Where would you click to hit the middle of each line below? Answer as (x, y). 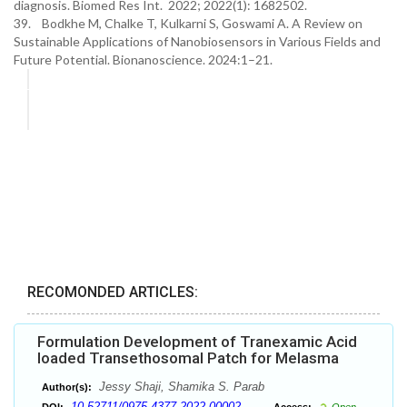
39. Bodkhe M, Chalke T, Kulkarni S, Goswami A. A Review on (188, 23)
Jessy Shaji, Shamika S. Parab (180, 387)
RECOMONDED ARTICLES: (113, 293)
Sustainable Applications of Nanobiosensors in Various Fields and (197, 41)
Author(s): (67, 387)
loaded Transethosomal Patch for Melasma (188, 358)
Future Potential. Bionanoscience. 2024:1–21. (143, 60)
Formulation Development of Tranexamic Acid (197, 342)
